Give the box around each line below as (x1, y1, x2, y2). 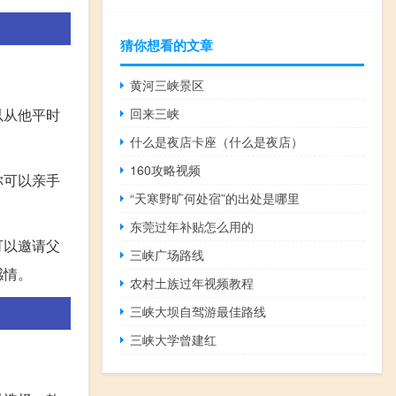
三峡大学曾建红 (130, 330, 217, 348)
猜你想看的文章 (120, 34, 213, 55)
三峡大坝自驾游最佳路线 (130, 301, 267, 320)
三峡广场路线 (130, 245, 205, 263)
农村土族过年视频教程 (130, 273, 255, 292)
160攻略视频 (130, 160, 202, 179)
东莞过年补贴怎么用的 (130, 217, 255, 235)
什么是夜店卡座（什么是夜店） (130, 132, 304, 150)
